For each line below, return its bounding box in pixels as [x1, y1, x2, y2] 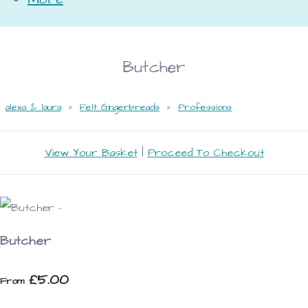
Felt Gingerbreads [80, 100, 159, 114]
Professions [178, 100, 232, 114]
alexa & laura [5, 100, 61, 114]
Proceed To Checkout [147, 144, 264, 160]
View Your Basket [44, 144, 137, 160]
